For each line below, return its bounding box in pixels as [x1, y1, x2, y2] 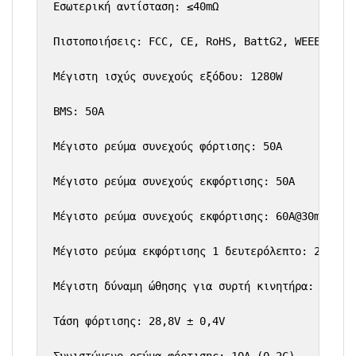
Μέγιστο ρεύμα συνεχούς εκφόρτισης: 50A [53, 175, 295, 188]
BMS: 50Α [53, 105, 104, 118]
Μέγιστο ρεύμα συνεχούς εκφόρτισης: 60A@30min [53, 210, 333, 223]
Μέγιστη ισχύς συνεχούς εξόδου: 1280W [53, 70, 282, 83]
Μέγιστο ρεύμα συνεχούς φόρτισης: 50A [53, 140, 282, 153]
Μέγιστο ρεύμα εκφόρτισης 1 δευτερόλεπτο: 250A [53, 245, 339, 258]
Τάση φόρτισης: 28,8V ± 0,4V [53, 315, 225, 328]
